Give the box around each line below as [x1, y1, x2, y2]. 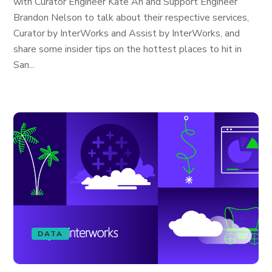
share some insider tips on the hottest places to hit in [13, 42, 242, 56]
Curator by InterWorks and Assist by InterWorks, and [13, 27, 240, 40]
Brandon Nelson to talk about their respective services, [13, 11, 250, 24]
